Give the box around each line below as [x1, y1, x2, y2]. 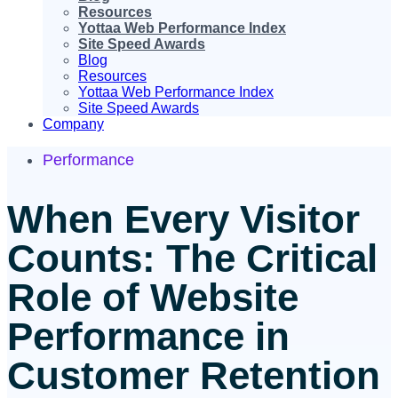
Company [43, 116, 104, 132]
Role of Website [7, 275, 298, 319]
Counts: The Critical [7, 235, 378, 280]
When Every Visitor [7, 196, 360, 241]
